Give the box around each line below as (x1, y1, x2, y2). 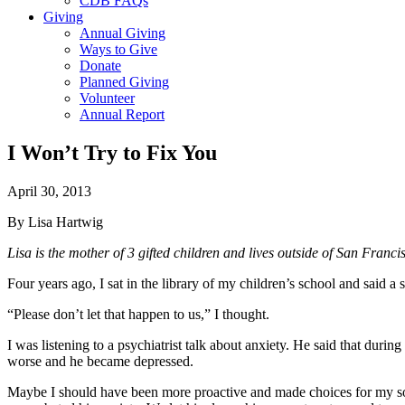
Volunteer (80, 90, 135, 106)
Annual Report (80, 107, 165, 122)
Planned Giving (80, 74, 169, 89)
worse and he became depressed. (7, 353, 193, 369)
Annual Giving (80, 25, 165, 41)
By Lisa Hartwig (7, 213, 103, 230)
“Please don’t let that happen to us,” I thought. (7, 306, 269, 322)
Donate (80, 58, 121, 73)
